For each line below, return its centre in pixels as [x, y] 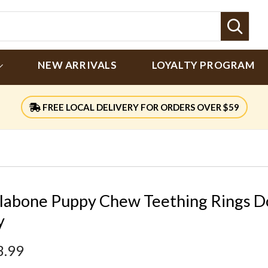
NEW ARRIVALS [77, 65]
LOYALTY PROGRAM [203, 65]
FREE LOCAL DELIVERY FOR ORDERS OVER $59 [140, 107]
